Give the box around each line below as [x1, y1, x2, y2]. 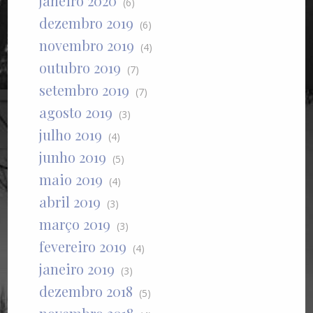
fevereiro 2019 [39, 237, 127, 256]
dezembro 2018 [39, 282, 133, 301]
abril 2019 [39, 192, 101, 212]
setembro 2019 [39, 80, 130, 100]
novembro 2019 [39, 36, 135, 55]
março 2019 [39, 214, 111, 234]
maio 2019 [39, 170, 103, 189]
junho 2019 [39, 147, 107, 167]
